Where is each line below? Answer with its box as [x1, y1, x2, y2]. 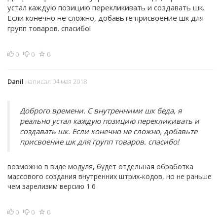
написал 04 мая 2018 [24, 77, 87, 86]
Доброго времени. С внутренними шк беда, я [20, 106, 182, 115]
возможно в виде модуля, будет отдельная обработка [7, 162, 193, 171]
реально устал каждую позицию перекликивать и [20, 116, 199, 126]
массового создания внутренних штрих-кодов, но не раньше [7, 172, 212, 181]
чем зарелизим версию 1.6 [7, 182, 96, 191]
